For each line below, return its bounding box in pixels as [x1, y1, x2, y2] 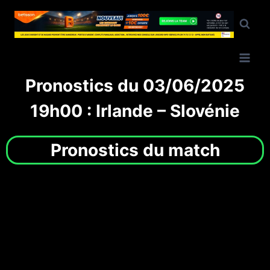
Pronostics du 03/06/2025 [25, 75, 245, 96]
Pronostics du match [50, 140, 220, 161]
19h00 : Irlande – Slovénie [30, 101, 240, 122]
